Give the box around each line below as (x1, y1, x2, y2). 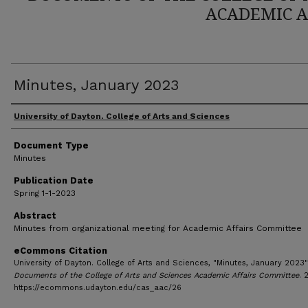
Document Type (14, 140, 89, 151)
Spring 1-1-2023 (14, 188, 76, 198)
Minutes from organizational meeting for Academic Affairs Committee (14, 223, 302, 233)
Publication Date (14, 175, 93, 186)
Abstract (14, 210, 56, 221)
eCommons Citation (14, 245, 107, 256)
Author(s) (11, 108, 73, 126)
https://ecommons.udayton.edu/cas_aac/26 (14, 283, 181, 292)
